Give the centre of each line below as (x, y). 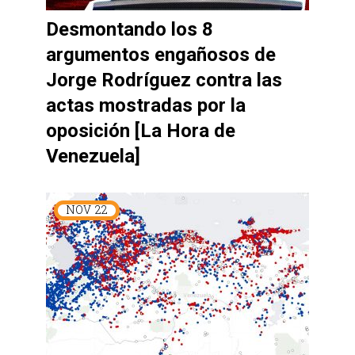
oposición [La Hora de (141, 130)
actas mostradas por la (146, 105)
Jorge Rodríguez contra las (164, 80)
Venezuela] (93, 156)
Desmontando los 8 (130, 29)
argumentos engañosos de (161, 54)
